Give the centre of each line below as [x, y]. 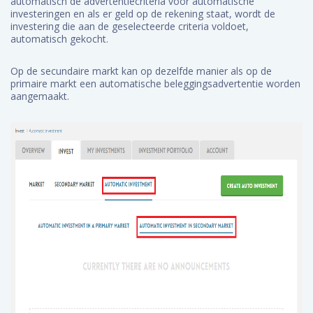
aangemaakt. [40, 96]
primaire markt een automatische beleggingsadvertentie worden [155, 83]
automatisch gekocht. [61, 39]
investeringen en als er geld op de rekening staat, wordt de [143, 14]
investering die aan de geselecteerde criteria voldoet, [130, 26]
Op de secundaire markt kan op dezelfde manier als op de [141, 71]
